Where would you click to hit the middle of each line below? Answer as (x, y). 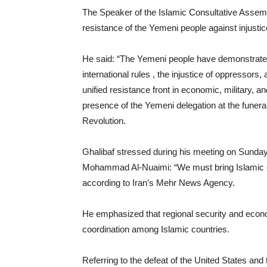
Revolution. (104, 121)
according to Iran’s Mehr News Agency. (159, 183)
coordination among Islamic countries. (156, 229)
